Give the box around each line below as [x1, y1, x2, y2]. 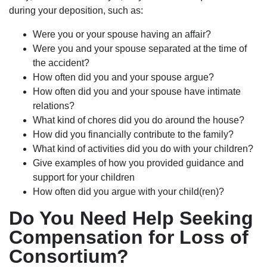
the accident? [33, 58, 89, 69]
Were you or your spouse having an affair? [33, 29, 211, 40]
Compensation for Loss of [9, 226, 249, 249]
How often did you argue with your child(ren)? [33, 187, 224, 197]
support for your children [33, 172, 135, 183]
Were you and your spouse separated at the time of [33, 44, 247, 54]
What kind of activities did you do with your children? [33, 144, 253, 154]
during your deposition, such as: [9, 5, 143, 16]
